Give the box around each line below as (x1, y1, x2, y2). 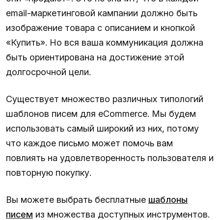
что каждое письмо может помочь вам (6, 137, 173, 148)
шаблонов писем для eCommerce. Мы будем (6, 108, 196, 119)
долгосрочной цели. (6, 66, 91, 77)
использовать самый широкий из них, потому (6, 123, 199, 134)
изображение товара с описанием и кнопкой (6, 22, 195, 33)
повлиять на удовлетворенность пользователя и (6, 152, 214, 163)
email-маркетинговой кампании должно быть (6, 7, 197, 18)
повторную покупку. (6, 167, 91, 178)
